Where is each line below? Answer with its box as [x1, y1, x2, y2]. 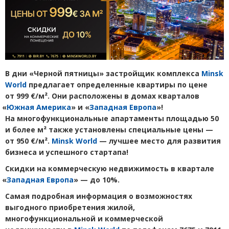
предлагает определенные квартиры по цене [27, 80, 208, 90]
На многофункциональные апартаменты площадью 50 [5, 113, 219, 124]
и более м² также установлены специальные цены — [5, 125, 213, 135]
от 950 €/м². [5, 136, 52, 146]
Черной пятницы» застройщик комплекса [34, 68, 201, 79]
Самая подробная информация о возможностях [5, 191, 192, 201]
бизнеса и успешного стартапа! [5, 147, 128, 157]
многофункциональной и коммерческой [5, 214, 163, 224]
